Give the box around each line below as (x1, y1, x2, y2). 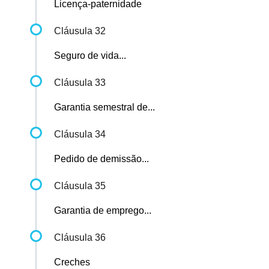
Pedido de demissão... (54, 154, 149, 165)
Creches (54, 257, 90, 268)
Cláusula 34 (54, 129, 106, 140)
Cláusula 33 (54, 77, 106, 88)
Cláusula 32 (54, 26, 106, 37)
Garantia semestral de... (54, 102, 155, 113)
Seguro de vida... (54, 50, 126, 61)
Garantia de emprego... (54, 205, 151, 216)
